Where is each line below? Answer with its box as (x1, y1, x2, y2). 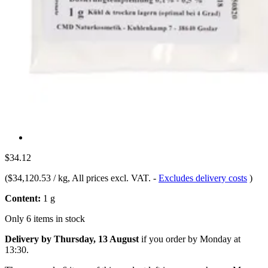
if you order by (139, 233, 200, 244)
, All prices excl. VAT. (68, 172, 153, 183)
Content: (5, 193, 41, 203)
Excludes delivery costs (159, 172, 247, 183)
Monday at (200, 233, 240, 244)
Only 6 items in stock (5, 213, 85, 224)
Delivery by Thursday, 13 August (5, 233, 139, 244)
